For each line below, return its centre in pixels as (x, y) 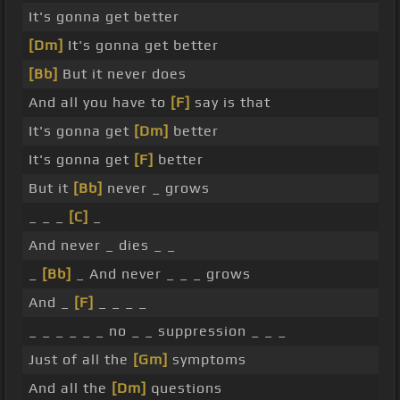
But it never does (122, 74)
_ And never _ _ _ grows (161, 274)
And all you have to (99, 103)
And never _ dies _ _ (102, 246)
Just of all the (80, 360)
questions (184, 388)
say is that (230, 103)
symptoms (207, 360)
